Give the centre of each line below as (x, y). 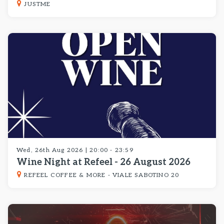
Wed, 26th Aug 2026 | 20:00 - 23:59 (75, 150)
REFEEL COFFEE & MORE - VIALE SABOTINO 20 (101, 175)
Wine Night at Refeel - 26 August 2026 (103, 162)
